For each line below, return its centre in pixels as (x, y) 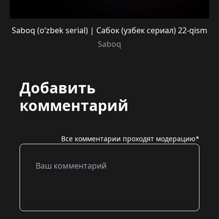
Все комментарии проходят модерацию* (130, 139)
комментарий (74, 105)
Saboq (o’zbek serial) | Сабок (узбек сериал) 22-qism (109, 30)
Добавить (57, 88)
